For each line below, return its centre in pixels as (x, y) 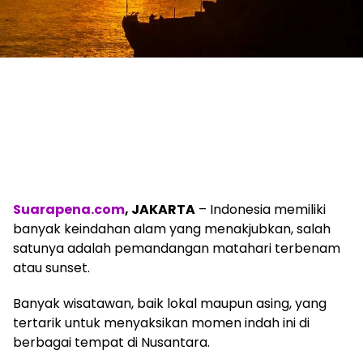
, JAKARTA (160, 210)
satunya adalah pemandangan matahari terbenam (177, 249)
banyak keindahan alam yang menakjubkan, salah (172, 229)
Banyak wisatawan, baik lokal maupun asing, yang (170, 304)
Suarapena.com (69, 210)
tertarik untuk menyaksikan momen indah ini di (161, 323)
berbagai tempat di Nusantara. (111, 343)
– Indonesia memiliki (261, 210)
